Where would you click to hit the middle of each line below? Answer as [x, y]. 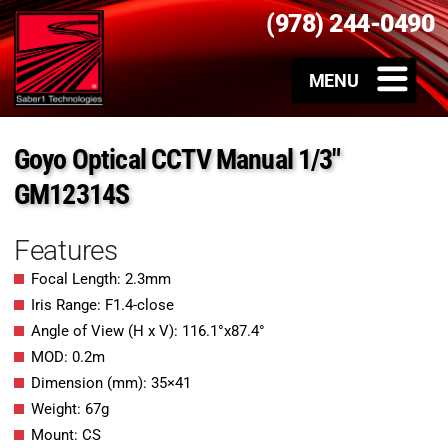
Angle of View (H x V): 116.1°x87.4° [148, 331]
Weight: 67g [70, 409]
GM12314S [72, 195]
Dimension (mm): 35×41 [111, 383]
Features [66, 251]
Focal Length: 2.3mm [101, 279]
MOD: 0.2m [68, 357]
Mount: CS [66, 435]
